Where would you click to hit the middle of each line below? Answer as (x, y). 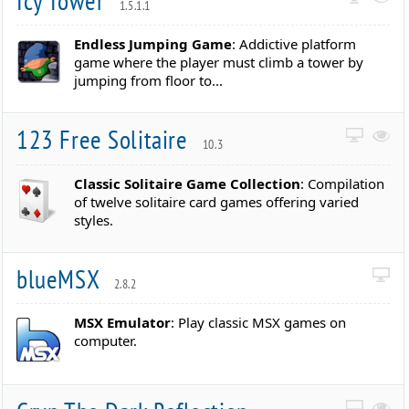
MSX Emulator (123, 323)
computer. (106, 341)
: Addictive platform (294, 44)
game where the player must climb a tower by (219, 63)
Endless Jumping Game (153, 44)
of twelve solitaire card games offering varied (217, 201)
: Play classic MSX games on (259, 323)
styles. (94, 220)
